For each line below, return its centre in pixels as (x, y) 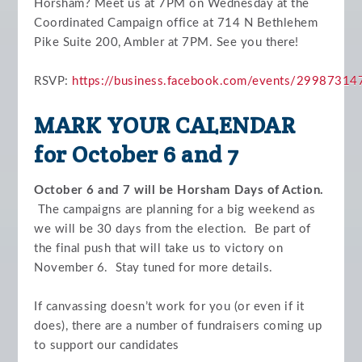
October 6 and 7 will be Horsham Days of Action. (179, 191)
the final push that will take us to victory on (159, 249)
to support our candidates (107, 346)
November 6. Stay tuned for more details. (154, 268)
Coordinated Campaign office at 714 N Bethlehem (176, 23)
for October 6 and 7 (137, 155)
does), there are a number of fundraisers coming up (178, 326)
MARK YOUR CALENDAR (165, 126)
